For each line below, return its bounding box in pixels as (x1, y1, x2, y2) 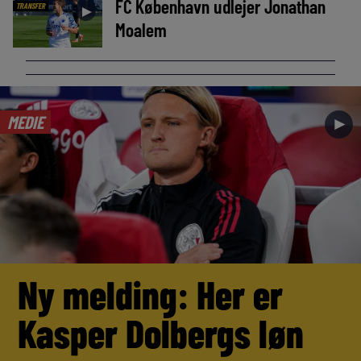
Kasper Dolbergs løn (18, 309, 305, 356)
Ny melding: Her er (18, 270, 284, 317)
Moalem (114, 18, 167, 42)
